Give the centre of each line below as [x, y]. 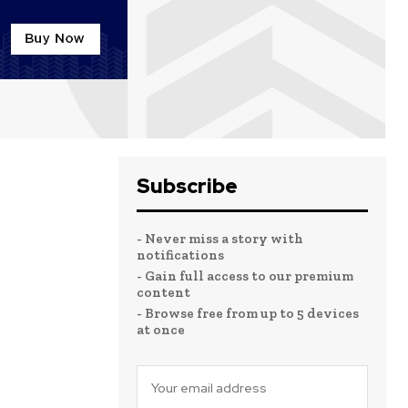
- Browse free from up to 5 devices [248, 313]
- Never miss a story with [220, 238]
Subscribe [187, 186]
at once [161, 329]
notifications [180, 255]
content [163, 292]
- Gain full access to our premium [245, 275]
